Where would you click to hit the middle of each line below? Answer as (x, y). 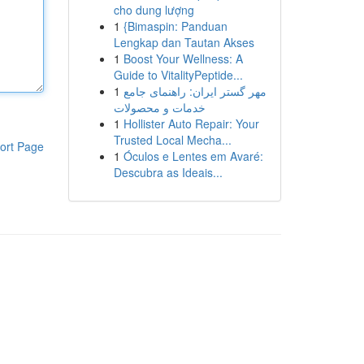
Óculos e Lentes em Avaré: (193, 156)
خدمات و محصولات (159, 107)
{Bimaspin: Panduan (175, 26)
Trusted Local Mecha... (172, 140)
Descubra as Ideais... (168, 172)
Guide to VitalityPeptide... (178, 75)
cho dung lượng (154, 10)
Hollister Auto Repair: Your (191, 123)
